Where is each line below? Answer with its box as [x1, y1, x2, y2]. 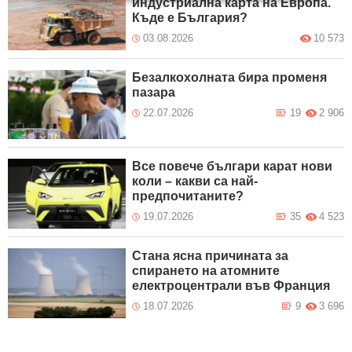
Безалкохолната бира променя [132, 70, 328, 84]
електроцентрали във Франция [132, 279, 331, 293]
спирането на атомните [132, 264, 280, 278]
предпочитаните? [132, 189, 244, 203]
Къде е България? [132, 10, 248, 24]
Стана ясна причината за [132, 249, 289, 263]
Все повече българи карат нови [132, 159, 333, 174]
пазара [132, 85, 176, 99]
